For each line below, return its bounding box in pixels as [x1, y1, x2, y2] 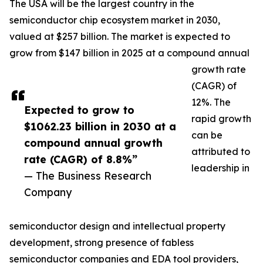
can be [191, 129, 222, 141]
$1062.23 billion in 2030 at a [24, 120, 176, 133]
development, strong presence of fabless [9, 237, 194, 249]
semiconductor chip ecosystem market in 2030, [9, 14, 220, 26]
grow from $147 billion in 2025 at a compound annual [9, 47, 249, 59]
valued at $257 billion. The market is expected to [9, 31, 230, 43]
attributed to [191, 146, 250, 158]
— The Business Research [24, 169, 151, 183]
